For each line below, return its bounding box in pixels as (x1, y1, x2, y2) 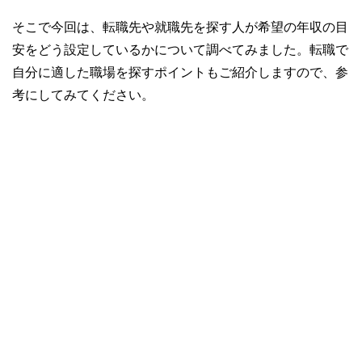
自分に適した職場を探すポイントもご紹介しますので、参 (12, 65, 348, 78)
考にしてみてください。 (12, 87, 154, 101)
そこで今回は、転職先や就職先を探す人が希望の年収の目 (12, 19, 348, 33)
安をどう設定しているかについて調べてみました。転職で (12, 42, 348, 56)
